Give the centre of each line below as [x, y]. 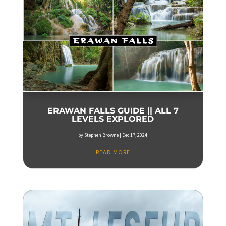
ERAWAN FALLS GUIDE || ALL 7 [113, 110]
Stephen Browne [102, 135]
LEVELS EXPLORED [113, 119]
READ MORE [113, 152]
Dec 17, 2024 [135, 135]
